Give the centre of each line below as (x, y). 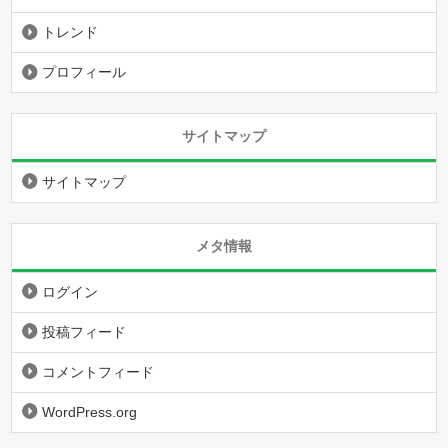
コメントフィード (98, 371)
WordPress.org (90, 411)
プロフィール (84, 71)
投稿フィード (84, 331)
